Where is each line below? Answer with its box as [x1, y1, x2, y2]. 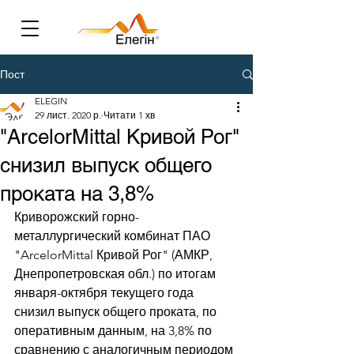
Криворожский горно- [14, 209, 139, 224]
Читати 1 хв [104, 109, 155, 121]
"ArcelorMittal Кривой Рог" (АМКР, [14, 247, 216, 262]
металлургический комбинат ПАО [14, 228, 213, 243]
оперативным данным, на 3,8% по [14, 323, 215, 338]
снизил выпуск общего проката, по [14, 304, 220, 319]
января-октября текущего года [14, 285, 197, 300]
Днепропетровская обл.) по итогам [14, 266, 219, 281]
